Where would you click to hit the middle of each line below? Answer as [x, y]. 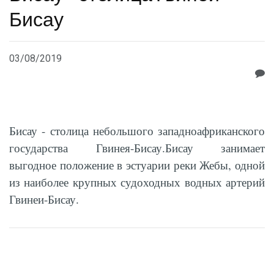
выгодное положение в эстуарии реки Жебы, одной [137, 165]
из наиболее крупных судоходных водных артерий [137, 182]
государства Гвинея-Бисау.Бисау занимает [137, 148]
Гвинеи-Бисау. [44, 199]
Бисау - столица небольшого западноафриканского [137, 131]
